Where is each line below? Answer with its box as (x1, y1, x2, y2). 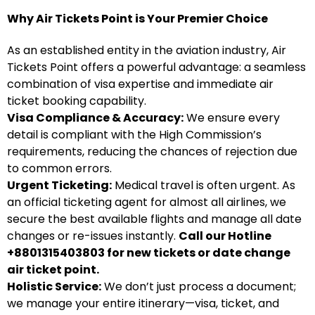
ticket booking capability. (7, 93, 146, 109)
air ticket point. (7, 262, 99, 278)
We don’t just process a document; (101, 278, 296, 295)
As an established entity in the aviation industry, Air (7, 42, 286, 58)
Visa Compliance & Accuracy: (7, 110, 184, 126)
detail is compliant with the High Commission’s (7, 127, 262, 143)
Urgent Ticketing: (7, 177, 112, 193)
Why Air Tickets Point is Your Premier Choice (7, 11, 268, 27)
